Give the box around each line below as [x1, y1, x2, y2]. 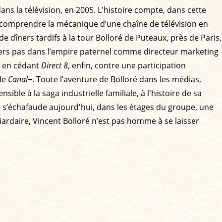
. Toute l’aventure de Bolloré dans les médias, [32, 73, 201, 85]
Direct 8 [41, 59, 68, 71]
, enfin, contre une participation [68, 59, 186, 71]
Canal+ [8, 73, 32, 85]
